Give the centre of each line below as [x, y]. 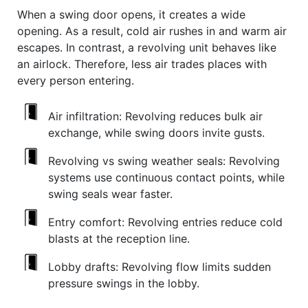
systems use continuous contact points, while [166, 177]
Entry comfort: [86, 222]
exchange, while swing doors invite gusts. [156, 132]
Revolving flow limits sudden [195, 266]
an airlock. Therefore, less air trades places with [142, 64]
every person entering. [76, 80]
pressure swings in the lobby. [124, 283]
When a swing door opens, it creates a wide [131, 14]
